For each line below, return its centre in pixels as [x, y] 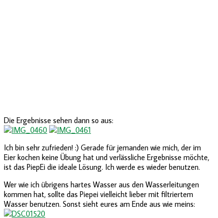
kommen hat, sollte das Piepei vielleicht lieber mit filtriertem [99, 194]
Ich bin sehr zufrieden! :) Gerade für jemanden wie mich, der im [102, 147]
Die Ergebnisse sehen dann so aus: [59, 120]
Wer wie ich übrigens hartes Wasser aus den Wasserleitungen [101, 184]
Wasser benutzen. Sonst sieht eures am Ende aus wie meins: [100, 204]
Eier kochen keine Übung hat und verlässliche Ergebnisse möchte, [107, 157]
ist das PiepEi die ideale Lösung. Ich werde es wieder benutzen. [102, 167]
